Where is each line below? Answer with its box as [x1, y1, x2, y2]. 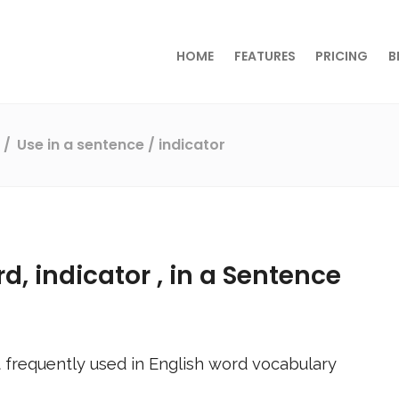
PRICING [315, 47, 369, 65]
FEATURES [233, 47, 296, 65]
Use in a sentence [17, 134, 145, 155]
